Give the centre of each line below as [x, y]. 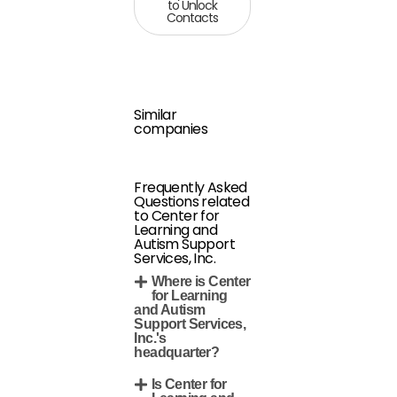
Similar [156, 115]
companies [171, 129]
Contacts [193, 18]
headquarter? [177, 352]
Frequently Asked [191, 187]
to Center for [177, 216]
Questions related [192, 202]
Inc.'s [150, 338]
